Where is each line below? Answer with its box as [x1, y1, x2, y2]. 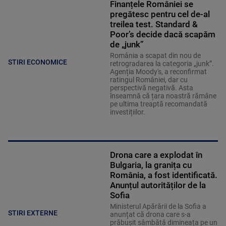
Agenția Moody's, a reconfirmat [109, 67, 207, 76]
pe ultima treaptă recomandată [109, 99, 207, 108]
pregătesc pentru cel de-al [109, 9, 210, 19]
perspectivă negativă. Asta [109, 83, 193, 92]
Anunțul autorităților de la [109, 180, 206, 190]
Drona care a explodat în [109, 149, 202, 160]
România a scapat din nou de [109, 51, 201, 60]
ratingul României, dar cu [109, 75, 188, 84]
